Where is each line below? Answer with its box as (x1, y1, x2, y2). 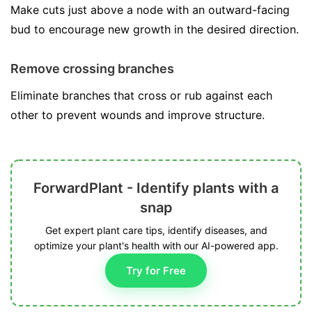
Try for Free (126, 264, 186, 277)
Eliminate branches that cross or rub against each (10, 88, 272, 102)
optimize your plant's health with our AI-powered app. (33, 240, 279, 251)
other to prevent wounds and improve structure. (10, 108, 265, 122)
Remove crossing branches (10, 61, 174, 76)
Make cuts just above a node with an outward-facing (10, 3, 290, 17)
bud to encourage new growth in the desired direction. (10, 22, 299, 36)
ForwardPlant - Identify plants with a (33, 180, 279, 196)
